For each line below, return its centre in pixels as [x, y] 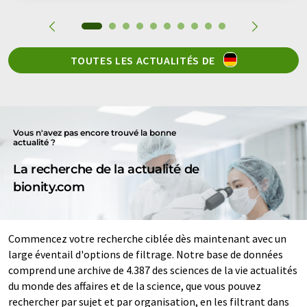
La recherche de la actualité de [107, 169]
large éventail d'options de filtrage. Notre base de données [146, 254]
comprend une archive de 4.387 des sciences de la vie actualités [153, 270]
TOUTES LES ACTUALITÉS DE [144, 60]
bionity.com [49, 187]
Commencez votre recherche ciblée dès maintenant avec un [147, 238]
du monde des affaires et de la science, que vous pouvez [135, 285]
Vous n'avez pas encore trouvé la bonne [95, 132]
